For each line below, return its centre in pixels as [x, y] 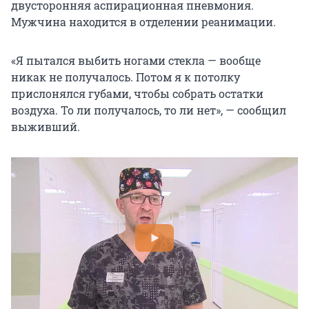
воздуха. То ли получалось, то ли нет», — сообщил [149, 110]
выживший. [46, 127]
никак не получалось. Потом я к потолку [126, 77]
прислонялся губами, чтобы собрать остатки [137, 94]
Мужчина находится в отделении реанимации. [143, 22]
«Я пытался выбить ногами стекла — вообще [136, 61]
